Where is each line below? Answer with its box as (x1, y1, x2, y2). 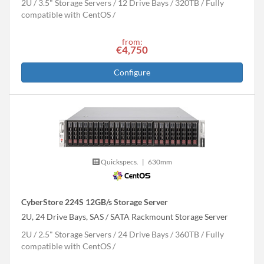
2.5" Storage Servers (38, 229, 111, 239)
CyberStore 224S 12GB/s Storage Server (21, 196, 168, 207)
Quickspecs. (99, 157, 138, 166)
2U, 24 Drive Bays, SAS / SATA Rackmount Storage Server (21, 211, 228, 222)
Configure (114, 67, 150, 78)
